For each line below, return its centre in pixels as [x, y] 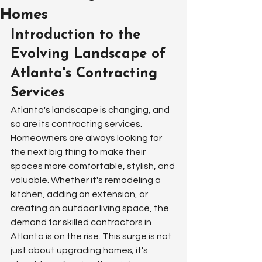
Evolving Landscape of [90, 54]
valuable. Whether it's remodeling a [87, 180]
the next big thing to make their [79, 152]
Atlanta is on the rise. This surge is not [92, 236]
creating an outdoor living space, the [91, 208]
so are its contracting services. [77, 124]
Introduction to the [78, 35]
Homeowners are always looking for [87, 138]
